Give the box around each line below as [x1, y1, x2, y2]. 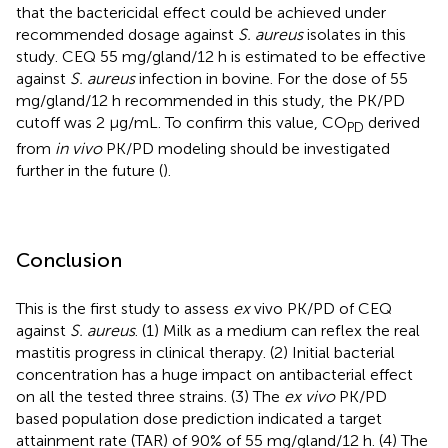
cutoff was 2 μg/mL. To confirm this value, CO [16, 113, 347, 133]
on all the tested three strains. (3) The [16, 387, 284, 407]
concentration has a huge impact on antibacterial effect [16, 365, 413, 385]
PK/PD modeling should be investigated [102, 139, 390, 159]
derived [364, 113, 420, 133]
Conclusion [16, 248, 122, 273]
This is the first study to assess [16, 299, 233, 319]
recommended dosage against [16, 25, 238, 45]
